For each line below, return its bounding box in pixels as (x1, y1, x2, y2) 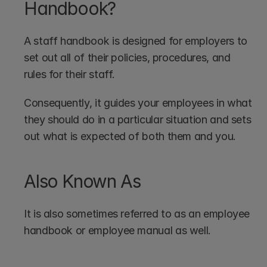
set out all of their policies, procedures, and (24, 51, 231, 64)
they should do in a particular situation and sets (24, 113, 252, 126)
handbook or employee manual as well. (24, 224, 212, 237)
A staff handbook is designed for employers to (24, 35, 247, 48)
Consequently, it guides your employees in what (24, 97, 252, 110)
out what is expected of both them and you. (24, 130, 236, 143)
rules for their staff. (24, 68, 116, 81)
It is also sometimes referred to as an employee (24, 207, 250, 221)
